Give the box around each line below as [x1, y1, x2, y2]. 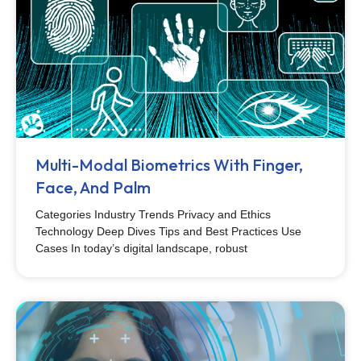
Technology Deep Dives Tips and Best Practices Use [35, 225, 301, 238]
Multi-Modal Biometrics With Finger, [35, 155, 303, 175]
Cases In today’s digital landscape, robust [35, 242, 247, 255]
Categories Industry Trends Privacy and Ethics [35, 208, 271, 221]
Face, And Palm [35, 177, 151, 197]
